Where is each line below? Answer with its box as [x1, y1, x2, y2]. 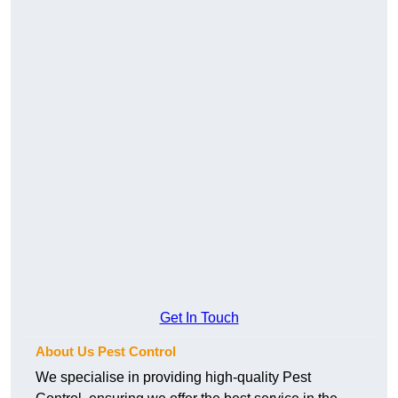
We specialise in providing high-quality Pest [36, 370, 311, 386]
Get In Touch [159, 310, 239, 326]
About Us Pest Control [36, 344, 176, 360]
